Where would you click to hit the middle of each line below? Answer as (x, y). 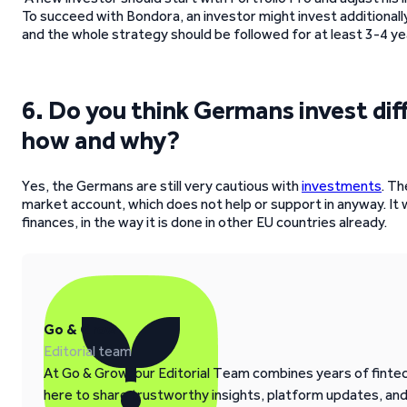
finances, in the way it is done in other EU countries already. (204, 222)
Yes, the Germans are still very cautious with (162, 186)
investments (342, 186)
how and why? (101, 140)
